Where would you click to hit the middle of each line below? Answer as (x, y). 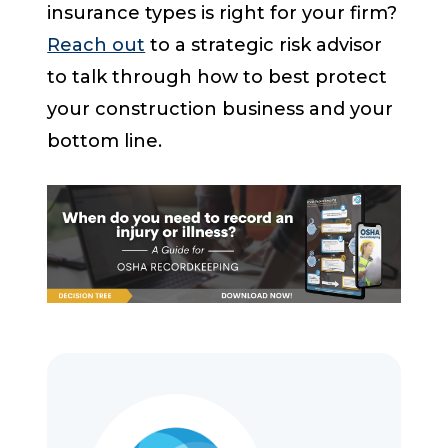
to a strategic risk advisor (264, 45)
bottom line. (105, 141)
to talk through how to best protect (217, 77)
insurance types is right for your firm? (222, 13)
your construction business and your (220, 109)
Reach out (96, 45)
